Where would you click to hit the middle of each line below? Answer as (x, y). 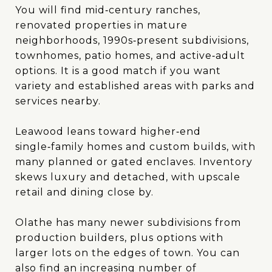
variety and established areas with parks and (135, 86)
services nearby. (58, 101)
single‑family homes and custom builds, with (135, 146)
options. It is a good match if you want (118, 70)
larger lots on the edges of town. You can (127, 253)
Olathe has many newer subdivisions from (128, 222)
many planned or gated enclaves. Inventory (134, 161)
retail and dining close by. (84, 192)
